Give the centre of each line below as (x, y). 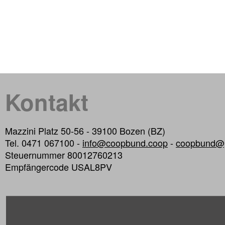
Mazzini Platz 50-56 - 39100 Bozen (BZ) (85, 131)
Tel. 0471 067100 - (44, 143)
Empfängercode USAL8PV (59, 167)
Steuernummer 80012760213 (64, 155)
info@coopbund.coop (125, 143)
